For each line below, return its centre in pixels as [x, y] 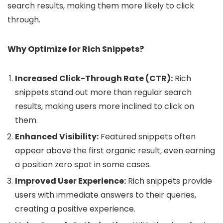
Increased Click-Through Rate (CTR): [94, 78]
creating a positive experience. [75, 209]
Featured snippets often [147, 137]
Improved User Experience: [70, 181]
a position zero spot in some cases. [83, 165]
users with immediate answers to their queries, [106, 195]
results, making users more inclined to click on [105, 106]
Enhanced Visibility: [57, 137]
